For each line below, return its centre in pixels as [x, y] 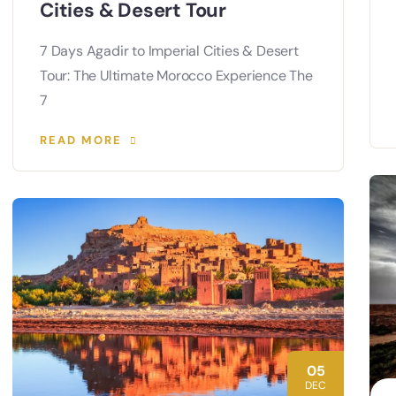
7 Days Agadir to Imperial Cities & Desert [169, 50]
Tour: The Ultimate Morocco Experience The [176, 75]
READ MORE [81, 140]
